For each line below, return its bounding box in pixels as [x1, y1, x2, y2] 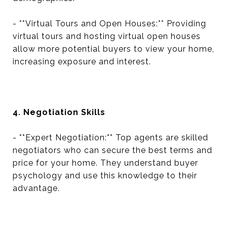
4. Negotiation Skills [13, 107, 105, 117]
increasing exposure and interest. [13, 57, 151, 66]
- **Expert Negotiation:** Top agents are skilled [13, 133, 208, 142]
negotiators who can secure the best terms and [13, 145, 212, 155]
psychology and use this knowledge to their [13, 171, 197, 180]
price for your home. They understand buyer [13, 158, 198, 168]
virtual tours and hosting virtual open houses [13, 31, 201, 41]
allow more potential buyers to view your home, [13, 44, 214, 54]
